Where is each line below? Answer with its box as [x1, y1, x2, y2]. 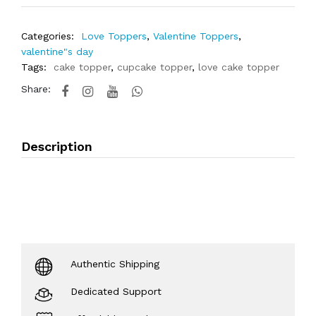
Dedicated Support [71, 286, 162, 297]
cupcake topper [117, 61, 192, 73]
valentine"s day [21, 46, 93, 57]
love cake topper [198, 61, 279, 73]
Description [21, 139, 92, 154]
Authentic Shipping [71, 258, 159, 269]
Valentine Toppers [153, 30, 238, 42]
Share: [21, 83, 51, 95]
